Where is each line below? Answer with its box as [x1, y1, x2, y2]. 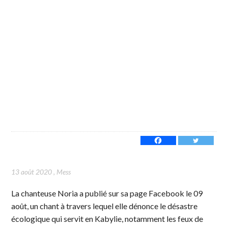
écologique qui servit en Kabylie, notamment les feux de [11, 213, 204, 223]
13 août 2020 [11, 167, 52, 176]
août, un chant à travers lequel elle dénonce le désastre [11, 201, 198, 211]
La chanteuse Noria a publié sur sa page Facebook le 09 [11, 188, 203, 198]
